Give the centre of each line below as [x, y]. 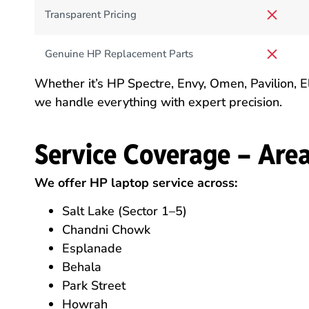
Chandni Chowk [106, 230]
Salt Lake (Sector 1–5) [124, 211]
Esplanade [92, 249]
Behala [82, 267]
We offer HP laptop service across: [136, 182]
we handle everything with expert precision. [158, 102]
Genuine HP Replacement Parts [119, 54]
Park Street [94, 286]
